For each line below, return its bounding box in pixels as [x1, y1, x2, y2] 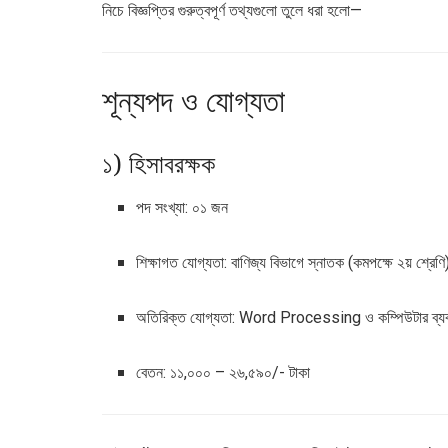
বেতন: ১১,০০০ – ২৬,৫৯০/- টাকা [136, 362, 311, 382]
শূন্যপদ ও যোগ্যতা [102, 79, 285, 121]
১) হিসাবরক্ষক [102, 146, 215, 180]
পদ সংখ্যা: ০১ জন [136, 197, 229, 217]
